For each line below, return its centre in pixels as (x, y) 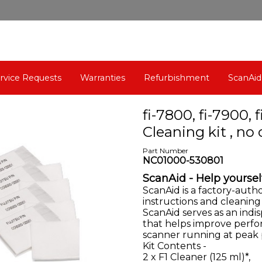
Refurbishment (177, 78)
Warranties (103, 78)
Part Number (166, 151)
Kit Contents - (175, 246)
